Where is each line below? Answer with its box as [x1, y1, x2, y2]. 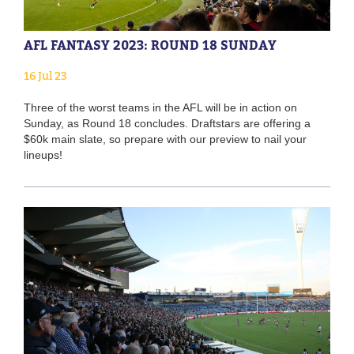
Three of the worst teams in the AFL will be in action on [24, 100, 297, 114]
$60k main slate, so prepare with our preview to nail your [24, 132, 307, 145]
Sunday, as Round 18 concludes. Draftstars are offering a [24, 116, 311, 130]
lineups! [24, 148, 62, 161]
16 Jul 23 [24, 68, 67, 82]
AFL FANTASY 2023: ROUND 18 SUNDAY [24, 36, 277, 53]
